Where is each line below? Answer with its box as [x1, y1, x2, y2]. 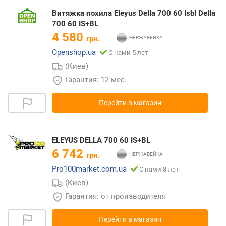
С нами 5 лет [108, 49, 148, 57]
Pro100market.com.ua [52, 164, 127, 174]
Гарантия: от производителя [65, 192, 166, 201]
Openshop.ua [52, 48, 96, 58]
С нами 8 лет [139, 165, 179, 174]
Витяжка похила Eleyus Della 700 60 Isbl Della [52, 9, 215, 18]
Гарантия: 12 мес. [65, 75, 127, 85]
